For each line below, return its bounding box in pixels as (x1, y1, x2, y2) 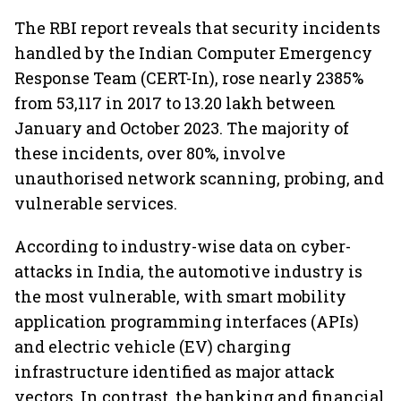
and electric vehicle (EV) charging (14, 336, 291, 357)
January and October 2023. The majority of (14, 117, 349, 139)
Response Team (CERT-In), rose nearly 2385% (14, 67, 363, 89)
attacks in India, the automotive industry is (14, 260, 363, 282)
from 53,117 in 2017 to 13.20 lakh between (14, 92, 336, 114)
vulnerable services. (14, 192, 177, 214)
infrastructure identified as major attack (14, 361, 335, 382)
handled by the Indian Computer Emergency (14, 42, 372, 64)
